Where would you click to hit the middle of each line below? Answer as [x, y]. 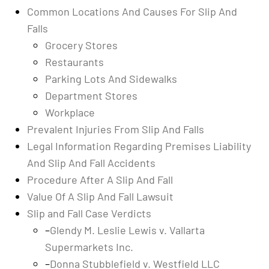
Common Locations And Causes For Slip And [132, 11]
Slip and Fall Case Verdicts [89, 213]
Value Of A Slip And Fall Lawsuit [100, 196]
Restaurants [74, 62]
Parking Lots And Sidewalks [111, 79]
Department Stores [91, 95]
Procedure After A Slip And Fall [100, 180]
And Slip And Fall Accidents [91, 163]
